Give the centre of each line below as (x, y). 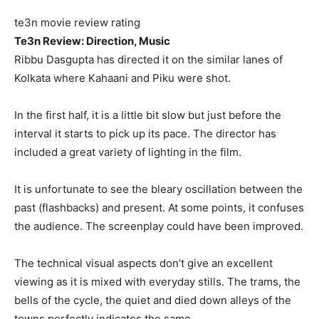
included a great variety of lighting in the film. (128, 152)
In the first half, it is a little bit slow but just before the (148, 115)
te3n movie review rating (77, 23)
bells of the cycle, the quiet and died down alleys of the (153, 300)
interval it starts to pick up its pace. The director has (145, 134)
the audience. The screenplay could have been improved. (159, 226)
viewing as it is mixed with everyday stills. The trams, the (157, 282)
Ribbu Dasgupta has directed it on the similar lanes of (148, 60)
